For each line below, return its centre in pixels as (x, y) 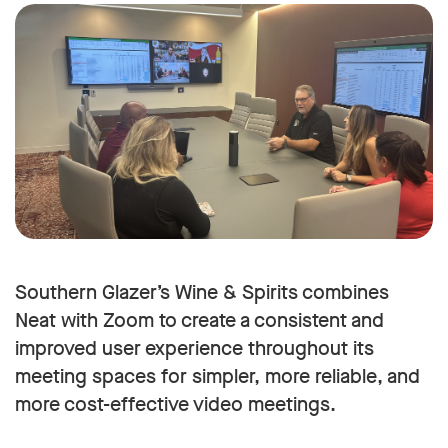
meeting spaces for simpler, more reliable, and (217, 377)
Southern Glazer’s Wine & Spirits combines (202, 293)
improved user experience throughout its (194, 349)
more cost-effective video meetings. (175, 405)
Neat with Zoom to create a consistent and (199, 321)
